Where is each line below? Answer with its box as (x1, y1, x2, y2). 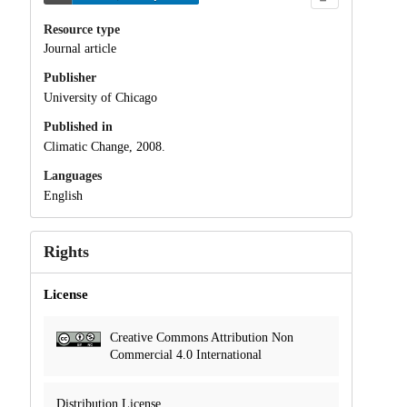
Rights (43, 242, 89, 261)
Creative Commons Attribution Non (109, 330, 293, 344)
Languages (43, 168, 102, 183)
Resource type (43, 22, 120, 36)
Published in (43, 120, 113, 134)
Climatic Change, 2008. (43, 139, 165, 154)
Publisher (43, 71, 96, 85)
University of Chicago (43, 91, 157, 105)
